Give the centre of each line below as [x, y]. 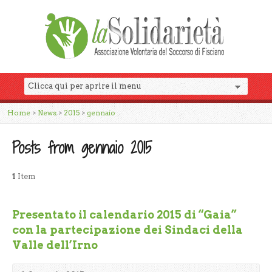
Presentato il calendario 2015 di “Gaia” [124, 215]
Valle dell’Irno [55, 245]
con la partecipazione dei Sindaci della [127, 230]
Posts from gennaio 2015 [82, 148]
